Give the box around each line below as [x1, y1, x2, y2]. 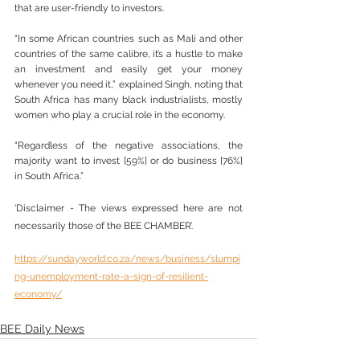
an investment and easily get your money [14, 63, 243, 76]
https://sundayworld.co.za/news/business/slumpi [14, 253, 240, 265]
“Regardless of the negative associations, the [14, 140, 243, 152]
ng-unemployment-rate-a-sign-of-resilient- [14, 271, 208, 283]
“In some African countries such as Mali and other [14, 33, 243, 45]
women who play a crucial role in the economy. [14, 109, 225, 121]
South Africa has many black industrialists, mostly [14, 94, 243, 106]
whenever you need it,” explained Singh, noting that [14, 79, 243, 91]
